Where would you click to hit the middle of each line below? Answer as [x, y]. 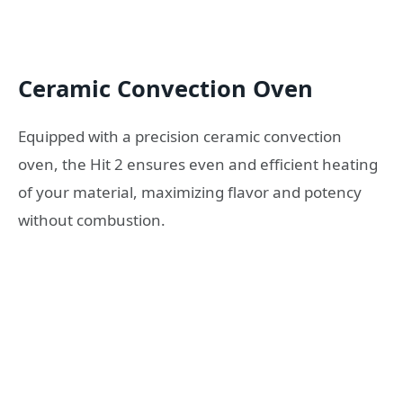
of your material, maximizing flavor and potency [190, 193]
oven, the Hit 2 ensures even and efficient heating [198, 165]
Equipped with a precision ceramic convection [180, 137]
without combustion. [92, 220]
